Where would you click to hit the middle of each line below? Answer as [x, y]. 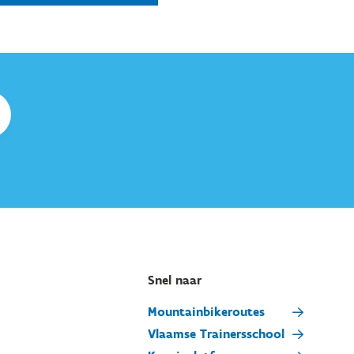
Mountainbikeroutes [206, 312]
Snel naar [174, 280]
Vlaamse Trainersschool [216, 334]
